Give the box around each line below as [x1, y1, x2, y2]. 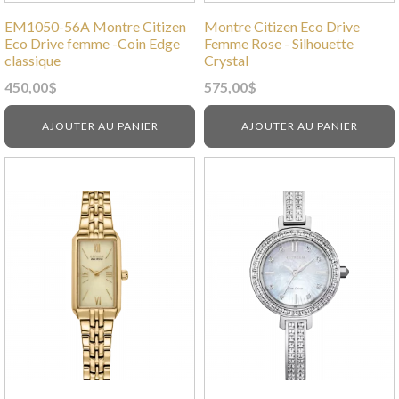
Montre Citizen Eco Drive [204, 17, 360, 35]
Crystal [204, 51, 248, 69]
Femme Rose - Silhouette [204, 34, 354, 52]
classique [4, 51, 61, 69]
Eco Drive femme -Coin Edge [4, 34, 180, 52]
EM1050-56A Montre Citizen [4, 17, 186, 35]
